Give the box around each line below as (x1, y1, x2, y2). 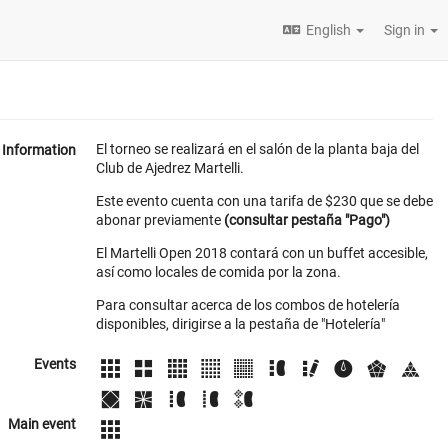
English (306, 22, 351, 38)
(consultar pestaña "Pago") (224, 212, 390, 228)
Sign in (384, 22, 428, 38)
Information (2, 142, 76, 158)
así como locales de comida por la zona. (96, 264, 341, 280)
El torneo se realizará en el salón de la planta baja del (96, 141, 419, 157)
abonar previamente (96, 212, 224, 228)
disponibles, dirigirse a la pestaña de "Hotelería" (96, 316, 385, 332)
